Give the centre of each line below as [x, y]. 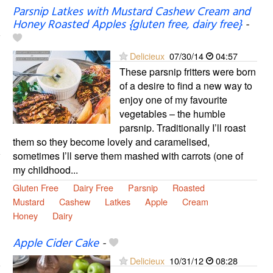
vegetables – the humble [172, 114]
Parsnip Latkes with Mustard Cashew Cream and [131, 12]
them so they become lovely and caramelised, [111, 142]
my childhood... [45, 170]
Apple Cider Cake [55, 244]
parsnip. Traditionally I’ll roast [182, 128]
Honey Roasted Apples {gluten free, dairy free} [127, 25]
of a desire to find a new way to [186, 86]
